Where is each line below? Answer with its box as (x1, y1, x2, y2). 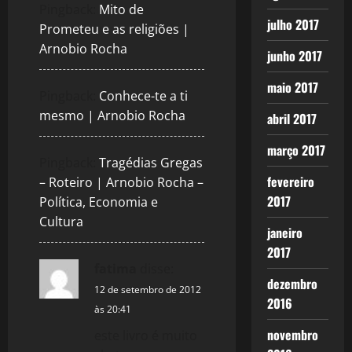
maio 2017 (266, 78, 318, 97)
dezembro (266, 274, 317, 293)
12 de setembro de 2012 (94, 283, 201, 297)
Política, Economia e (39, 193, 158, 211)
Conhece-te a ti (99, 87, 188, 105)
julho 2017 (266, 15, 319, 34)
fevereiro (266, 172, 314, 191)
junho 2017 (266, 46, 322, 65)
